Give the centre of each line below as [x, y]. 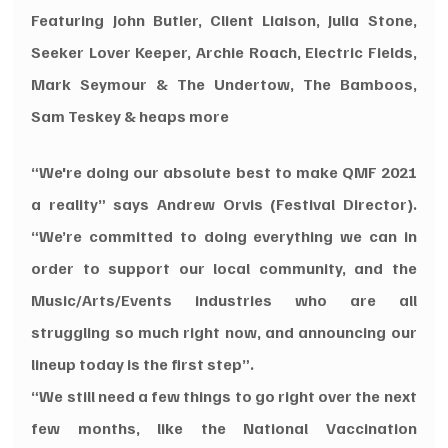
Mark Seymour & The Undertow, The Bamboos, [224, 83]
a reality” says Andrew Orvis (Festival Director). [224, 203]
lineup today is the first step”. [143, 363]
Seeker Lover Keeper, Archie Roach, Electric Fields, [224, 51]
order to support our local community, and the [224, 267]
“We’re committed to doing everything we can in [224, 235]
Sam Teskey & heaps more [130, 115]
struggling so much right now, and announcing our [224, 331]
